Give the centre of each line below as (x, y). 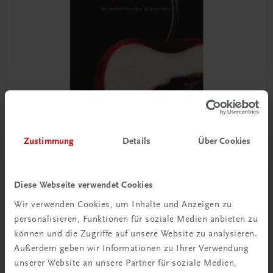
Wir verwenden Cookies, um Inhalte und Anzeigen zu (123, 204)
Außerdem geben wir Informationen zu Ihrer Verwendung (131, 248)
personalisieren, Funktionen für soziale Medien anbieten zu (136, 218)
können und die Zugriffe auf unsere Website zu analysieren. (136, 233)
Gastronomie (32, 164)
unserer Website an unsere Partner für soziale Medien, (126, 262)
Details (136, 141)
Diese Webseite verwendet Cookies (83, 185)
